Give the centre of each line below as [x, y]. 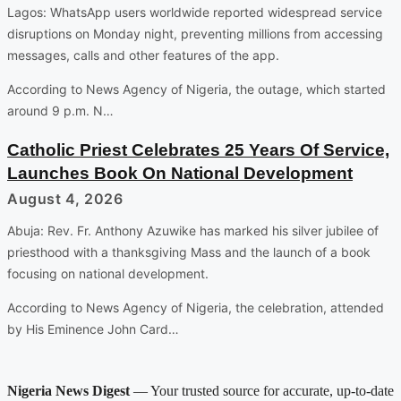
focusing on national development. [108, 273]
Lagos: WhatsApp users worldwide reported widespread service [195, 12]
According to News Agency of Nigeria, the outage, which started [196, 89]
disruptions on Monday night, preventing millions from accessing [195, 33]
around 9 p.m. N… [60, 110]
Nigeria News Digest [68, 390]
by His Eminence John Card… [93, 328]
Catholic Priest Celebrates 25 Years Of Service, [198, 149]
